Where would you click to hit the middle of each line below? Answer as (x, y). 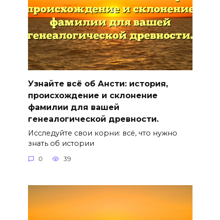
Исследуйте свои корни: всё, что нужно (102, 133)
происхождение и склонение (93, 95)
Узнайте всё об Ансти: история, (98, 83)
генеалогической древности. (93, 119)
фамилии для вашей (73, 107)
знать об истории (61, 143)
